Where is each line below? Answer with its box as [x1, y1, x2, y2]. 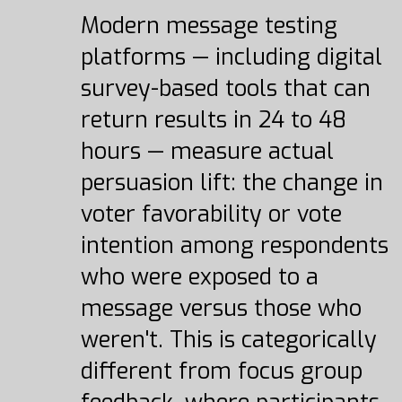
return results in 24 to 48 [80, 105, 346, 135]
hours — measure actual [80, 136, 334, 166]
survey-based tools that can [80, 74, 371, 103]
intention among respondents [80, 231, 389, 260]
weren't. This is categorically [80, 325, 377, 354]
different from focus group [80, 356, 363, 386]
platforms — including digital [80, 42, 382, 72]
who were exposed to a [80, 262, 319, 292]
